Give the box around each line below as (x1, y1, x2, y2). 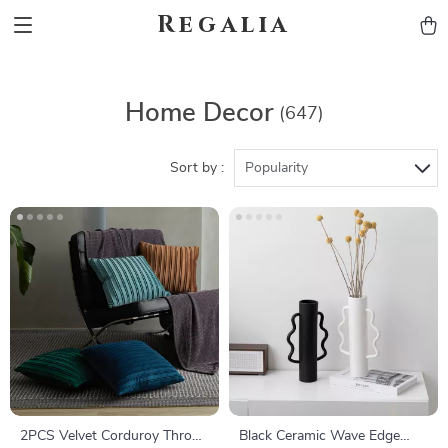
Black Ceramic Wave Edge (239, 429, 400, 443)
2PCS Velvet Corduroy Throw (20, 429, 204, 443)
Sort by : (170, 161, 224, 175)
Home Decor (124, 100, 274, 126)
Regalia (156, 9, 292, 41)
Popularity (245, 161, 308, 175)
